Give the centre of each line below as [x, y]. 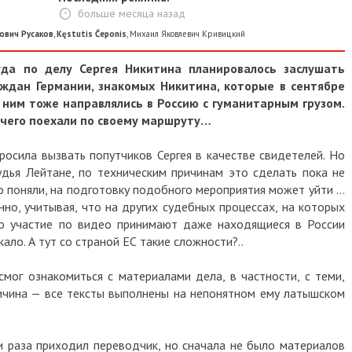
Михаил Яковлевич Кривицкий [187, 34]
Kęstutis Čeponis [92, 34]
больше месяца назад [132, 14]
